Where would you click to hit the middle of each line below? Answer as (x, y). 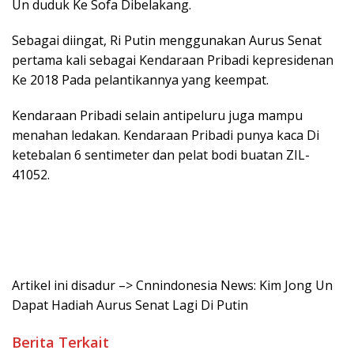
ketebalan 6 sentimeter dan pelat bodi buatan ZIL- (161, 155)
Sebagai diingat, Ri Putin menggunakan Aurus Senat (167, 40)
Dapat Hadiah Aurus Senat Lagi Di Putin (130, 305)
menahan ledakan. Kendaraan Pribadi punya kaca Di (166, 135)
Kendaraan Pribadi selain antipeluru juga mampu (157, 115)
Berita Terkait (60, 342)
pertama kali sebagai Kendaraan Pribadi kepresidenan (173, 60)
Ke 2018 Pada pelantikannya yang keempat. (140, 80)
